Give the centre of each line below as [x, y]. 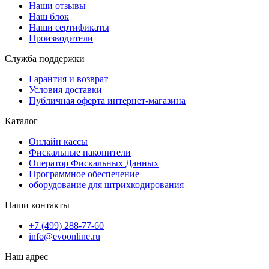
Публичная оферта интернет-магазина [107, 101]
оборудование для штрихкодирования [106, 185]
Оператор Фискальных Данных [94, 163]
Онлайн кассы [58, 142]
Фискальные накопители [80, 153]
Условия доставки [65, 90]
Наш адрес [26, 257]
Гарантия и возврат [68, 79]
